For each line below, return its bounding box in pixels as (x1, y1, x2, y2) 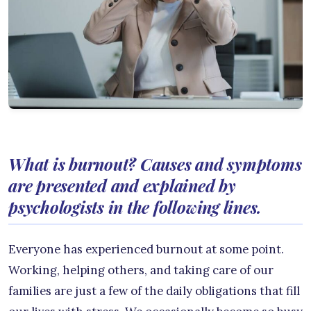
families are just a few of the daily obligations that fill (8, 283, 300, 299)
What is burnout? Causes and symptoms (8, 153, 302, 176)
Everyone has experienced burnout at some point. (8, 242, 284, 258)
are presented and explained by (8, 174, 236, 197)
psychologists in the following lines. (8, 196, 262, 219)
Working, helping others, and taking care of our (8, 262, 274, 278)
